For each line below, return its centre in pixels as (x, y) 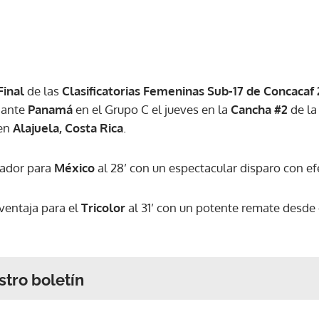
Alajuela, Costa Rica (68, 127)
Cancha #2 (259, 109)
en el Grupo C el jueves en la (152, 109)
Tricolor (102, 207)
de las (43, 90)
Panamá (52, 109)
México (74, 167)
